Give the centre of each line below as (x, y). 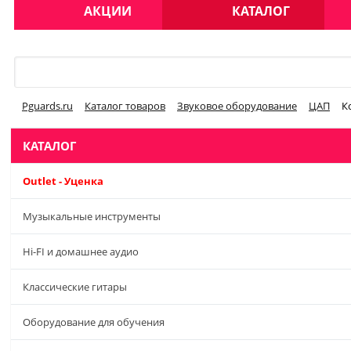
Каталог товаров (125, 106)
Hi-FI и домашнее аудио (81, 252)
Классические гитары (75, 287)
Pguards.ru (47, 106)
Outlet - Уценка (63, 181)
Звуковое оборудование (237, 106)
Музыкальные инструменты (92, 217)
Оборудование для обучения (94, 322)
